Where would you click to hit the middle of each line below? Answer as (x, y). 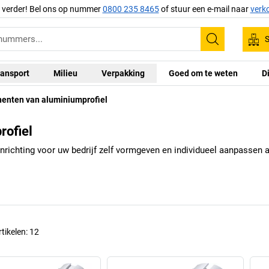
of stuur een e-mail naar (204, 9)
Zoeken (231, 47)
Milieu (65, 73)
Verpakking (123, 73)
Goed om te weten (203, 73)
